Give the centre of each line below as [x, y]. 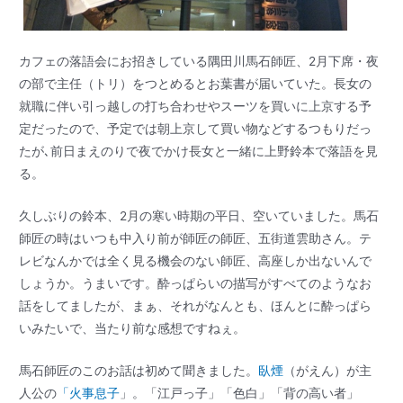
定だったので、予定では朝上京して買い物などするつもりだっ [196, 128]
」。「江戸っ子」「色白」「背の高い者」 [240, 393]
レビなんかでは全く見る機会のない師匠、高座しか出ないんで [196, 260]
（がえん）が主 [328, 370]
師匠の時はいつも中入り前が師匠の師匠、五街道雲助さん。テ [196, 238]
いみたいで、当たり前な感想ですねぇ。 [133, 328]
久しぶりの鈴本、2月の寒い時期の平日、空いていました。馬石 [199, 215]
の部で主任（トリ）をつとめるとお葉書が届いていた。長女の [196, 83]
